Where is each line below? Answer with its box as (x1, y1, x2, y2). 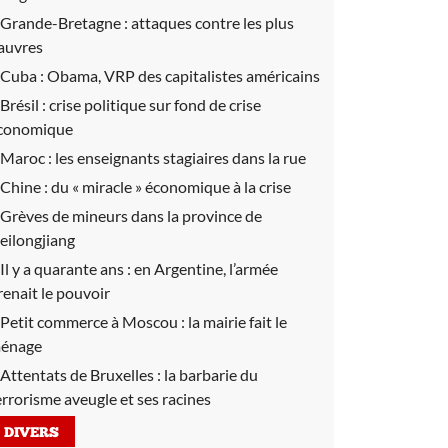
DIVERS (4, 426, 59, 441)
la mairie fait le (188, 312, 287, 331)
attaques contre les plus (131, 13, 294, 32)
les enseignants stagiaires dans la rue (55, 148, 306, 167)
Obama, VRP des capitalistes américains (47, 66, 320, 85)
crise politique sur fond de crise (49, 95, 261, 114)
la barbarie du (164, 365, 258, 384)
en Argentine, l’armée (134, 259, 278, 278)
